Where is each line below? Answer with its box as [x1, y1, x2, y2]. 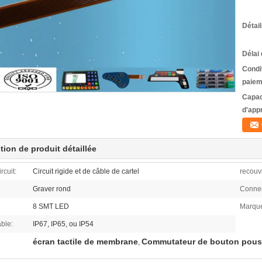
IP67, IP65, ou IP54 [33, 220, 94, 228]
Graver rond [33, 185, 71, 193]
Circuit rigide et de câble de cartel [33, 167, 139, 175]
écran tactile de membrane [33, 237, 138, 246]
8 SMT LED [33, 202, 69, 211]
